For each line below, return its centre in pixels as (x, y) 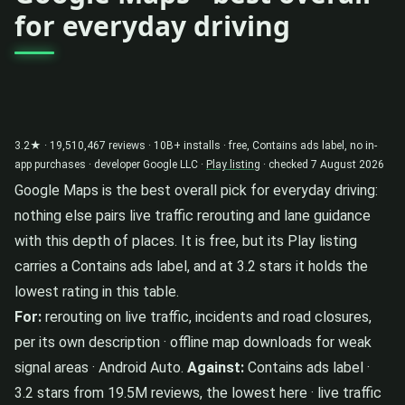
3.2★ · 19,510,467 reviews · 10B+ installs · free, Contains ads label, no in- (196, 145)
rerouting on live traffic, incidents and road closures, (207, 316)
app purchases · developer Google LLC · (110, 164)
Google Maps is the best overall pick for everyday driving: (196, 190)
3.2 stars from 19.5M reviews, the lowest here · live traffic (198, 392)
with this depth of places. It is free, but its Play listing (186, 240)
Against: (216, 367)
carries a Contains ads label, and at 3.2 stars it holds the (191, 266)
